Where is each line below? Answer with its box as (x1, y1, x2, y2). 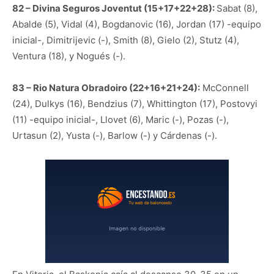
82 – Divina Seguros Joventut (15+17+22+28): (12, 2, 217, 15)
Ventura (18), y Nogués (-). (12, 50, 125, 62)
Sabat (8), (217, 2, 257, 15)
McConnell (200, 82, 249, 94)
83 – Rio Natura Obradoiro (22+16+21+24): (12, 82, 200, 94)
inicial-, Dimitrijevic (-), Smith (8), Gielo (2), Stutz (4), (12, 34, 239, 46)
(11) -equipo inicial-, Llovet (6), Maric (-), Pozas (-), (12, 114, 229, 126)
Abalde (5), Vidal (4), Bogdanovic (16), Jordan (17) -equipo (12, 18, 261, 31)
